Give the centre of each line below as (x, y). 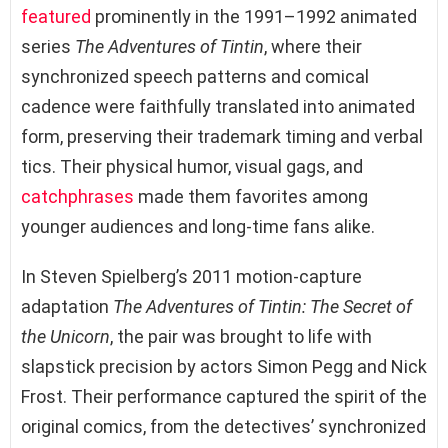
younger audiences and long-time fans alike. (198, 227)
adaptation (67, 307)
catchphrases (77, 197)
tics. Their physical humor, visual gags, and (192, 167)
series (48, 47)
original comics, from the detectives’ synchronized (223, 427)
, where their (313, 47)
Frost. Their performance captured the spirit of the (224, 397)
